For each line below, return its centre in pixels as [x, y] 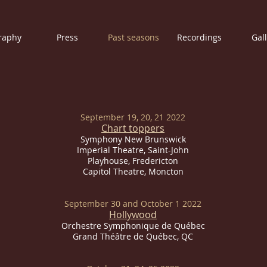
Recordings [199, 37]
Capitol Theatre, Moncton [133, 171]
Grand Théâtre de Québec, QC [133, 236]
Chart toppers [133, 128]
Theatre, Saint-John [151, 150]
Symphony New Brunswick [133, 139]
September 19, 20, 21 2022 [133, 117]
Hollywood [133, 215]
